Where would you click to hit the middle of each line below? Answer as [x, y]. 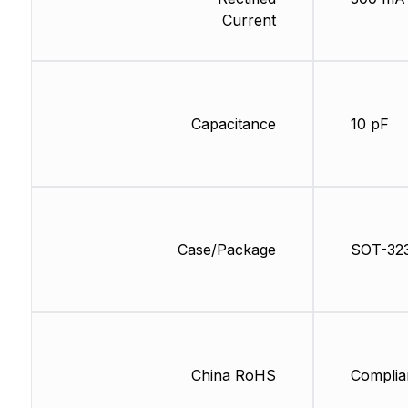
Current [249, 20]
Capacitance [233, 124]
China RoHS [233, 376]
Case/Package [226, 250]
